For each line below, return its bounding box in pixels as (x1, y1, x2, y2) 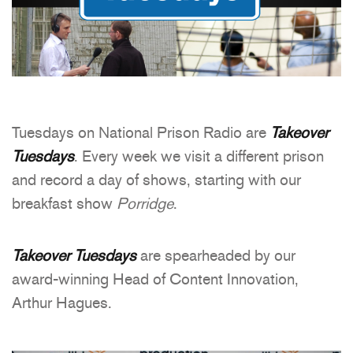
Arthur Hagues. (12, 292, 112, 314)
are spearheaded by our (136, 245, 295, 266)
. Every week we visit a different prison (74, 146, 324, 167)
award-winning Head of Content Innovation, (12, 269, 299, 290)
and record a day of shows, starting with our (12, 169, 301, 191)
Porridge (117, 193, 173, 214)
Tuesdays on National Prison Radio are (12, 122, 270, 143)
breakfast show (12, 193, 117, 214)
